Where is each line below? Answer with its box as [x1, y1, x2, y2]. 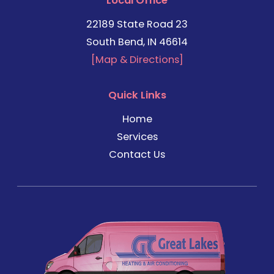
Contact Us [109, 147, 165, 162]
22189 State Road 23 [86, 17, 188, 32]
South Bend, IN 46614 [86, 35, 188, 50]
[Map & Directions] [91, 53, 183, 67]
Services [116, 130, 158, 144]
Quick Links [108, 87, 166, 102]
